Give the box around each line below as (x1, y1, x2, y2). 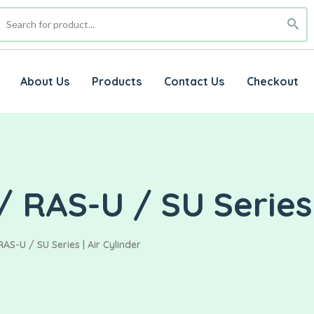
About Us (20, 74, 69, 89)
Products (91, 74, 142, 89)
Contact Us (163, 74, 224, 89)
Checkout (246, 74, 299, 89)
